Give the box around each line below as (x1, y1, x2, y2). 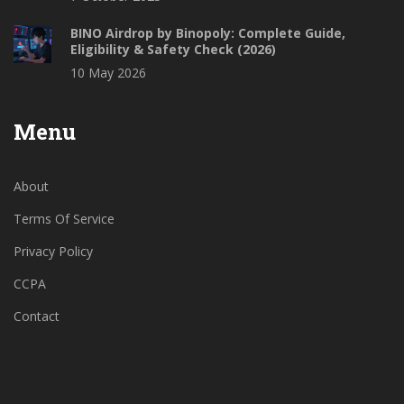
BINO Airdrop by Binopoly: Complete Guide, (70, 24, 345, 42)
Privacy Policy (14, 243, 93, 261)
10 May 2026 (70, 64, 146, 82)
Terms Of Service (14, 210, 115, 228)
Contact (14, 308, 60, 326)
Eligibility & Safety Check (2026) (70, 41, 276, 59)
